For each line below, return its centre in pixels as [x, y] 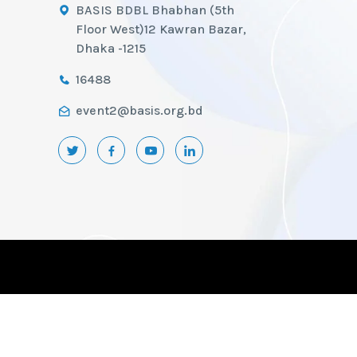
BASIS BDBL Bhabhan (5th [155, 10]
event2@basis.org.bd [139, 111]
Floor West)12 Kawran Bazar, [161, 29]
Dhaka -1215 [111, 49]
